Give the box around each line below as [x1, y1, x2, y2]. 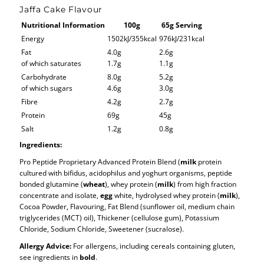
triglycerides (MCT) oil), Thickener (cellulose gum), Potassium [19, 212, 220, 222]
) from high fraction [173, 179, 237, 189]
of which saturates [21, 58, 82, 68]
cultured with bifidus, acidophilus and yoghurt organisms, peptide [19, 167, 233, 177]
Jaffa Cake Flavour [19, 4, 103, 15]
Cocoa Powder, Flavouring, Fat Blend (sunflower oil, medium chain [19, 201, 235, 211]
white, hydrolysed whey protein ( [113, 190, 220, 200]
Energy [21, 33, 45, 43]
